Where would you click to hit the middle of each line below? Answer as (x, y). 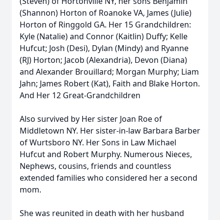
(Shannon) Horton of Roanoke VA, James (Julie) (106, 13)
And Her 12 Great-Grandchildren (80, 95)
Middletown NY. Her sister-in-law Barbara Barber (110, 131)
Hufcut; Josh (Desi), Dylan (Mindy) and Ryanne (104, 48)
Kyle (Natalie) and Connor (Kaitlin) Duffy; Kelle (104, 36)
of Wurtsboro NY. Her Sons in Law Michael (98, 142)
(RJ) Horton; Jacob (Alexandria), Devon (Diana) (103, 60)
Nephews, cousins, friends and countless (96, 166)
